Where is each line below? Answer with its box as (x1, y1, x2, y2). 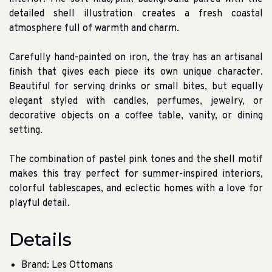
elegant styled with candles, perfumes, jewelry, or (9, 95, 263, 108)
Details (9, 228, 72, 251)
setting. (9, 124, 42, 137)
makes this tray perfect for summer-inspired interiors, (9, 168, 263, 181)
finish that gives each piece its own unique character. (9, 66, 263, 79)
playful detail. (9, 197, 70, 210)
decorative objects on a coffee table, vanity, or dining (9, 110, 263, 123)
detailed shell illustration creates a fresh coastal (9, 8, 263, 21)
